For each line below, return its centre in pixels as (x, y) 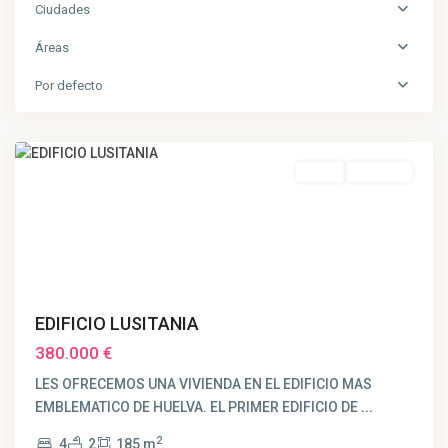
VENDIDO (379, 171)
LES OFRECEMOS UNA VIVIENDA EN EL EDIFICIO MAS (203, 384)
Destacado (72, 171)
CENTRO (61, 99)
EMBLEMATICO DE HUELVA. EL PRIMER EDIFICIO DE (198, 407)
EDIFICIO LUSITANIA (117, 323)
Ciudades (62, 9)
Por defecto (69, 85)
